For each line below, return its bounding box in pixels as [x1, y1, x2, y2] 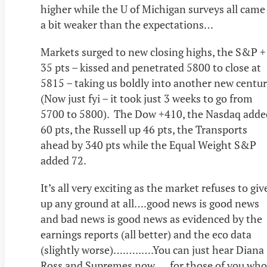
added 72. [41, 153, 88, 168]
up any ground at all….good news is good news [41, 196, 259, 211]
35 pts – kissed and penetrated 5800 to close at [41, 60, 261, 75]
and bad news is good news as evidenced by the [41, 212, 262, 226]
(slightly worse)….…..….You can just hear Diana [41, 243, 264, 257]
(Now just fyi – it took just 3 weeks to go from [41, 91, 253, 106]
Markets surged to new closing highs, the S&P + [41, 45, 266, 60]
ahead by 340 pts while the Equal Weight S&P [41, 138, 256, 153]
